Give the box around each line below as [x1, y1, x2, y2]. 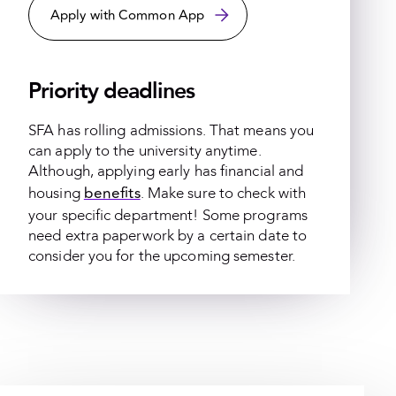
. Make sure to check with [140, 183, 307, 204]
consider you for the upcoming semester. [28, 246, 295, 267]
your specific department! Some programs [28, 205, 308, 226]
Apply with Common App [50, 4, 205, 27]
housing [28, 183, 84, 204]
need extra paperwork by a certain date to [28, 225, 308, 247]
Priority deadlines [28, 76, 194, 107]
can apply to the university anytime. [28, 141, 262, 162]
